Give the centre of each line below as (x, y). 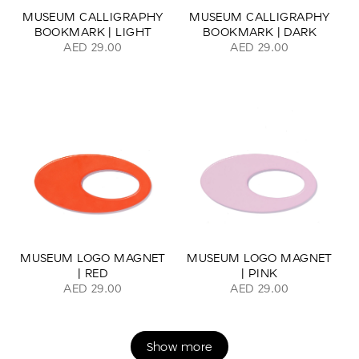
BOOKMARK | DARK (260, 32)
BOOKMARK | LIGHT (93, 32)
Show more (179, 347)
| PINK (260, 273)
